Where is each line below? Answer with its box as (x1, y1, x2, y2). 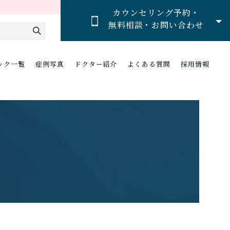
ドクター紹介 (74, 59, 118, 69)
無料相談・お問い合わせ (108, 19, 204, 31)
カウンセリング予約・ (112, 7, 200, 18)
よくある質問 (127, 59, 171, 69)
